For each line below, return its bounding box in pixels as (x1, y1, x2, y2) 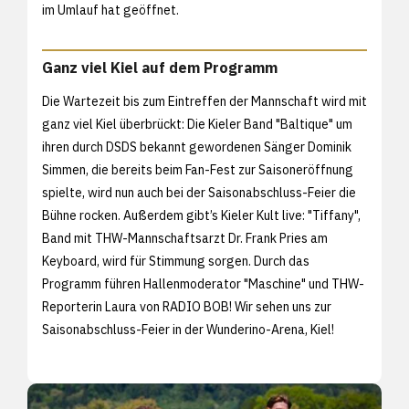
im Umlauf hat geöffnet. (42, 2, 179, 19)
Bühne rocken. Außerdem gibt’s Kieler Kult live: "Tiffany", (42, 207, 361, 225)
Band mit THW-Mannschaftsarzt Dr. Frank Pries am (42, 230, 328, 247)
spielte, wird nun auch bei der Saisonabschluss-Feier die (42, 184, 356, 202)
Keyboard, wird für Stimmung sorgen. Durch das (42, 253, 309, 270)
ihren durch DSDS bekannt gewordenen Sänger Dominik (42, 139, 351, 156)
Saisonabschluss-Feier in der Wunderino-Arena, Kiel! (42, 321, 334, 339)
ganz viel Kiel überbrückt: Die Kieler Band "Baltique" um (42, 116, 352, 133)
